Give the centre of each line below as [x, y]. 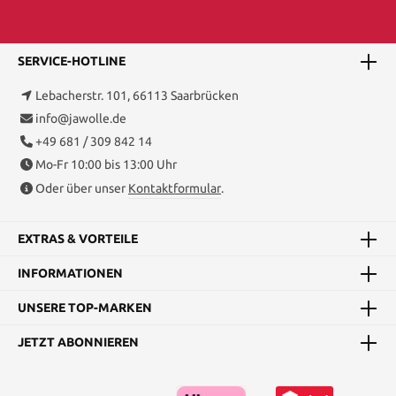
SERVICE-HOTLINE [72, 61]
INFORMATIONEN [70, 273]
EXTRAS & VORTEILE [78, 238]
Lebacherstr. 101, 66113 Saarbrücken [137, 96]
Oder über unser [82, 189]
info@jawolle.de [81, 119]
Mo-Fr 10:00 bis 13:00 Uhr [106, 165]
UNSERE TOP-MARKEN [85, 307]
